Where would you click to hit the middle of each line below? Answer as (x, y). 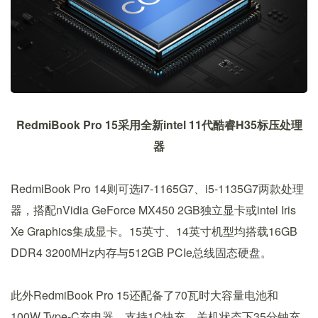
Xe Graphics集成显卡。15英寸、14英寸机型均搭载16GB (154, 231)
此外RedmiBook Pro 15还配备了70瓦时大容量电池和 (144, 295)
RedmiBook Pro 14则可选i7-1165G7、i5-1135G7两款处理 (157, 188)
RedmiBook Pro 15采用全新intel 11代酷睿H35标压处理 (159, 124)
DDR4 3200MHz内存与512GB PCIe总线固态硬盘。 (141, 252)
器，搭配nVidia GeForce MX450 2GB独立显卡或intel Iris (153, 209)
